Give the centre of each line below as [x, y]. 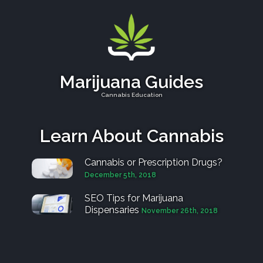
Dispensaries [112, 210]
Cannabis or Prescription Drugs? [154, 163]
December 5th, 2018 [120, 175]
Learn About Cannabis [131, 136]
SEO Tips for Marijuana [134, 198]
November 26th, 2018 [180, 211]
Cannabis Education [131, 95]
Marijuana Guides [131, 82]
